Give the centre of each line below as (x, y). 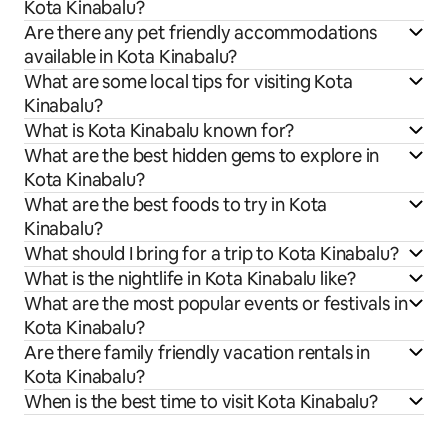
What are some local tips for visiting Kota (188, 81)
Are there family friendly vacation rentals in (197, 352)
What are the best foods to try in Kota (176, 204)
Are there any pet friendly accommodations (200, 32)
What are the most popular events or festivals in (216, 303)
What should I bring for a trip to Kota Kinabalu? (211, 253)
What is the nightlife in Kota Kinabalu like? (190, 278)
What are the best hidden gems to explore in (202, 155)
